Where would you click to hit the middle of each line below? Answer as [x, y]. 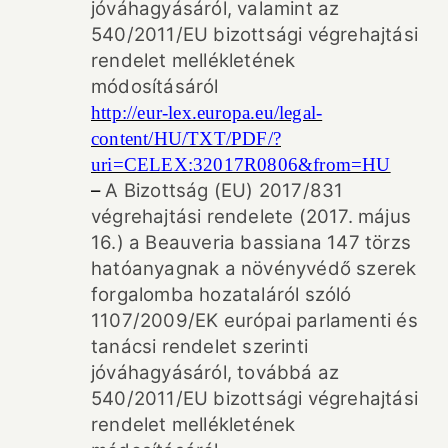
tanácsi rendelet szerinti [199, 346]
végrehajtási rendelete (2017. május [251, 216]
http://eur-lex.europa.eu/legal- [207, 112]
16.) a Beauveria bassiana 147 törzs [251, 242]
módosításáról [155, 86]
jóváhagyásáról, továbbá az [215, 372]
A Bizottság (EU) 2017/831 [224, 190]
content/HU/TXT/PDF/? [186, 138]
